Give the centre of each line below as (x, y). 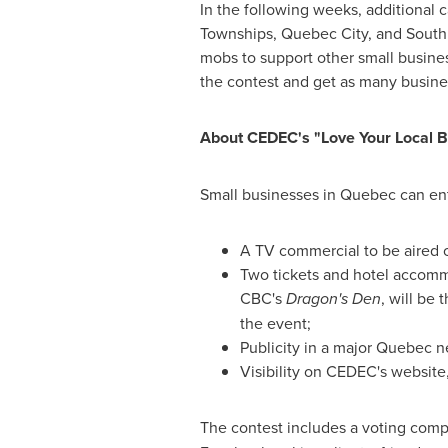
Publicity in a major (307, 347)
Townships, (240, 33)
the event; (275, 323)
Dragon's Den (333, 298)
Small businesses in (269, 194)
